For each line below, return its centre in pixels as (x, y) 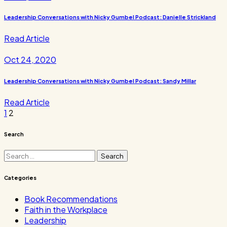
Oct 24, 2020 (30, 60)
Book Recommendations (71, 199)
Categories (20, 178)
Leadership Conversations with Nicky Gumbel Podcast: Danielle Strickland (110, 17)
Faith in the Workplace (66, 210)
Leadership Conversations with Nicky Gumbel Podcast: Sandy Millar (100, 81)
